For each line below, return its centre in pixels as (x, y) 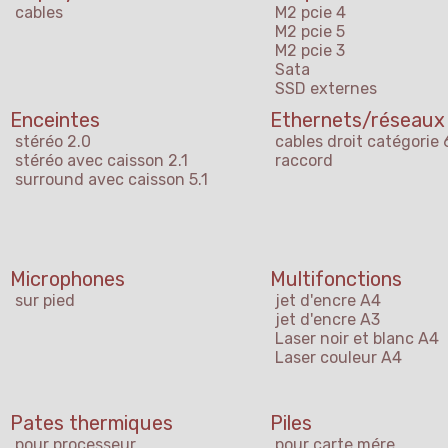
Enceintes (55, 120)
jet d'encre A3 (327, 320)
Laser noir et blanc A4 (357, 339)
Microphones (67, 279)
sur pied (45, 301)
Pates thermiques (91, 423)
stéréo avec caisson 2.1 (101, 161)
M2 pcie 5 (310, 32)
